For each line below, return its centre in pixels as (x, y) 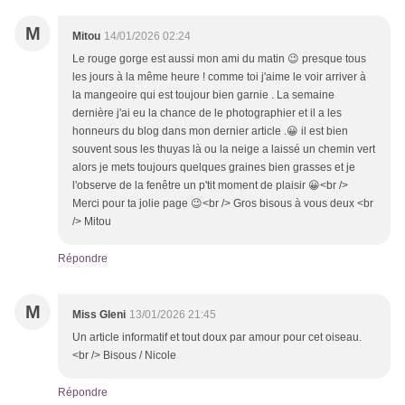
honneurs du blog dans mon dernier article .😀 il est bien (210, 132)
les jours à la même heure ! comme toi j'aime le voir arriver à (219, 77)
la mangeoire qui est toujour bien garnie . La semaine (203, 95)
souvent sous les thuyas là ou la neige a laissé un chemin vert (224, 150)
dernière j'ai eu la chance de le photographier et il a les (207, 113)
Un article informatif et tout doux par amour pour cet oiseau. (217, 338)
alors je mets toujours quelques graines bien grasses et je (214, 168)
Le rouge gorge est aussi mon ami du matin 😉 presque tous (219, 59)
